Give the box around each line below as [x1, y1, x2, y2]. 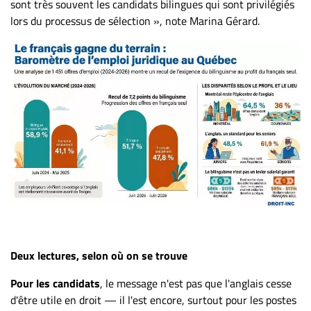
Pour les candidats [10, 274, 100, 292]
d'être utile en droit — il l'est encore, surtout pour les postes [10, 291, 296, 308]
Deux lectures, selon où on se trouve [10, 246, 187, 264]
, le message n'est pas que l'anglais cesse [100, 274, 292, 292]
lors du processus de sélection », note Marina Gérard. [10, 12, 260, 29]
